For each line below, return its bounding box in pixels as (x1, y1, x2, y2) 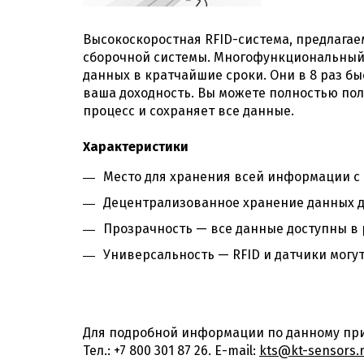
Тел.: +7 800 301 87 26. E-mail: (83, 343, 259, 358)
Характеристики (83, 139, 188, 154)
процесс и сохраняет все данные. (83, 103, 294, 119)
